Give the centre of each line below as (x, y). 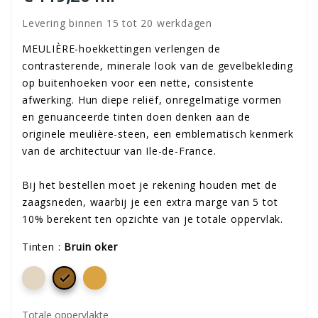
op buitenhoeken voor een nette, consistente (138, 83)
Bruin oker (91, 247)
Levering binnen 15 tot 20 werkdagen (117, 23)
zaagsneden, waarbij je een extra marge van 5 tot (150, 202)
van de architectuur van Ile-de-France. (119, 151)
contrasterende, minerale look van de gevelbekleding (158, 66)
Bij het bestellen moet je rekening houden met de (150, 185)
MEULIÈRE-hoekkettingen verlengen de (122, 49)
